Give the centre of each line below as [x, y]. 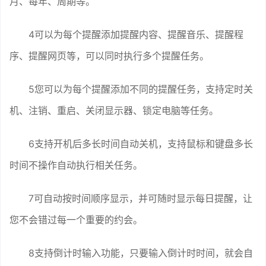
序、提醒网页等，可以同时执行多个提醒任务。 [109, 56]
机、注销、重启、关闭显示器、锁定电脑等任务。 [114, 110]
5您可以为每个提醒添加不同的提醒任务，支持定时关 [141, 89]
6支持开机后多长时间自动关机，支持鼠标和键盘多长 [141, 143]
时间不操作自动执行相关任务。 [76, 165]
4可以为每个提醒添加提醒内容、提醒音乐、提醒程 [136, 34]
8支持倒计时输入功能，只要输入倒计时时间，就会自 [141, 253]
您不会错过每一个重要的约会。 [76, 219]
